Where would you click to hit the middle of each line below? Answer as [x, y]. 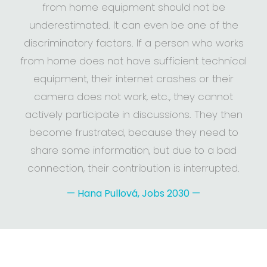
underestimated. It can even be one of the [133, 25]
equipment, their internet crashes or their [133, 79]
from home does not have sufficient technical [133, 61]
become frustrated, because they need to [133, 133]
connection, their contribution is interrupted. [133, 168]
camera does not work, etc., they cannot [133, 97]
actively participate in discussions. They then [133, 115]
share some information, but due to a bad [133, 150]
